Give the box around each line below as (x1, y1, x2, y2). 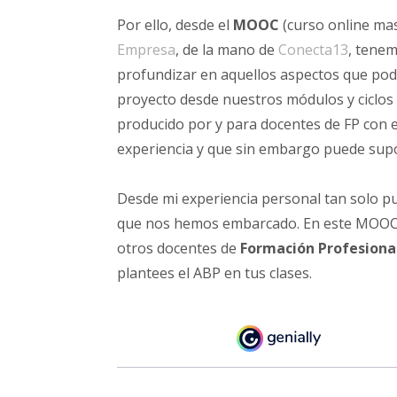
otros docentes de (117, 238, 240, 258)
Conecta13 (278, 40, 348, 59)
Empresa (117, 40, 175, 59)
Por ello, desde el (117, 15, 233, 35)
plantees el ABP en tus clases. (117, 263, 315, 283)
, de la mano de (175, 40, 278, 59)
